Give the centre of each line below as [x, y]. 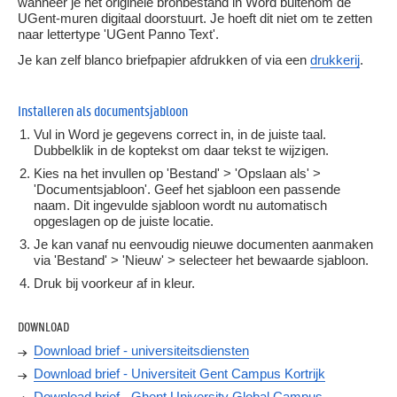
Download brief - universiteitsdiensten [141, 351]
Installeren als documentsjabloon [103, 110]
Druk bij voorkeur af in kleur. [114, 283]
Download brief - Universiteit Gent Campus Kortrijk [179, 374]
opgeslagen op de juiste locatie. [125, 221]
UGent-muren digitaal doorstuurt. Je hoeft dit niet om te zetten [195, 19]
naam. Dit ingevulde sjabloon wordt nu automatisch [180, 205]
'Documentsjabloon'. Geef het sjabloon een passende [187, 189]
